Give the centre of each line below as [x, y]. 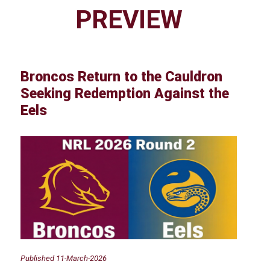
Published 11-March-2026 [64, 259]
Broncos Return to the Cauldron [122, 77]
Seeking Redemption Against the [125, 93]
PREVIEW [129, 19]
